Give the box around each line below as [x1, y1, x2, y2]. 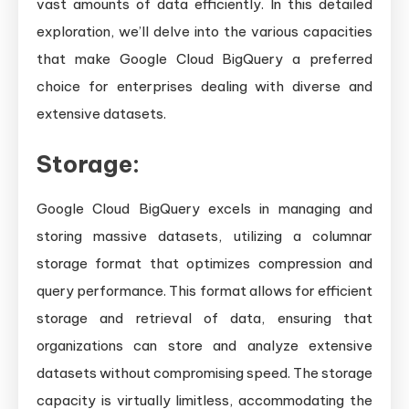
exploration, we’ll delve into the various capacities [37, 23, 372, 41]
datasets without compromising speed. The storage [37, 364, 372, 383]
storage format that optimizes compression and [37, 255, 372, 273]
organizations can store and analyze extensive [37, 337, 372, 355]
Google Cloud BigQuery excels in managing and [37, 200, 372, 218]
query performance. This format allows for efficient [37, 282, 372, 300]
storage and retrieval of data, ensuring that [37, 309, 372, 328]
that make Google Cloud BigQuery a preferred [37, 50, 372, 68]
